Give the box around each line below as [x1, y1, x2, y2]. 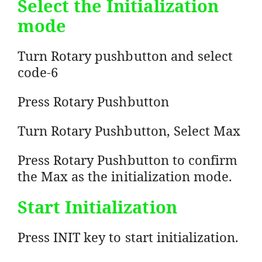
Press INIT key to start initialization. [18, 227, 239, 246]
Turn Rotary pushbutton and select [18, 46, 233, 64]
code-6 [18, 63, 58, 81]
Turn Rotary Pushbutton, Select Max [18, 121, 241, 139]
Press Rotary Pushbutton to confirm [18, 150, 238, 168]
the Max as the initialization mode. [18, 167, 233, 185]
